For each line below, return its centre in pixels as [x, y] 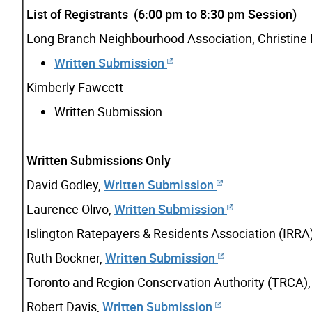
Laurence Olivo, [70, 209]
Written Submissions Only [99, 160]
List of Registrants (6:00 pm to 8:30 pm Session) [162, 14]
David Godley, [65, 184]
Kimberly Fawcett [75, 87]
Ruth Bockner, [66, 257]
